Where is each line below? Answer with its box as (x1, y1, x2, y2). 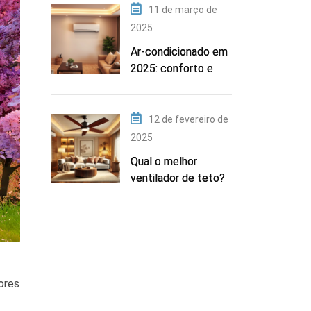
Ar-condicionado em (131, 44, 228, 58)
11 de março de (149, 3, 217, 15)
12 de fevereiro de (149, 113, 228, 125)
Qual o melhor (131, 154, 197, 168)
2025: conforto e (131, 61, 213, 75)
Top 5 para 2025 (131, 187, 210, 201)
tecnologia (131, 78, 183, 92)
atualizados (131, 94, 186, 108)
